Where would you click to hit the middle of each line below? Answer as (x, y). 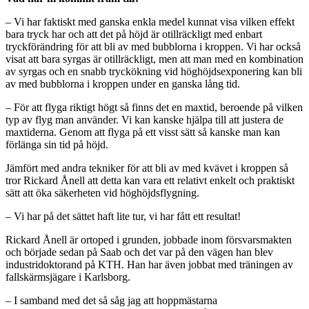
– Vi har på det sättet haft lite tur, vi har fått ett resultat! (123, 216)
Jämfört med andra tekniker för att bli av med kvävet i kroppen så (147, 168)
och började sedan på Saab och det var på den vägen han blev (139, 252)
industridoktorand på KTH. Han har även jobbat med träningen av (149, 264)
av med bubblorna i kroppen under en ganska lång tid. (123, 83)
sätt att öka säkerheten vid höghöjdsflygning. (102, 192)
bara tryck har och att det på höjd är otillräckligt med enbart (134, 34)
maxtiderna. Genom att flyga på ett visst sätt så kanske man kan (143, 132)
